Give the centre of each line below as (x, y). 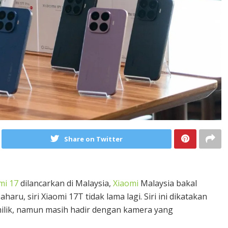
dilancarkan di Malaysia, (66, 183)
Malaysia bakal (168, 183)
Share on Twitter (93, 139)
